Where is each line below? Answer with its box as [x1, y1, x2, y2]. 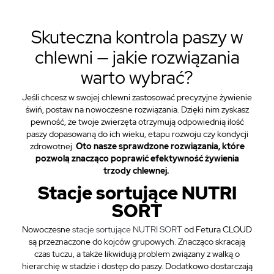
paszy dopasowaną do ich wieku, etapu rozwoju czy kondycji [26, 128, 248, 139]
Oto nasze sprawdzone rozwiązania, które [75, 141, 245, 152]
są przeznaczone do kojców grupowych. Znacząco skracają [29, 236, 245, 247]
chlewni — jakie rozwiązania [34, 45, 240, 69]
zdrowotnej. [29, 141, 76, 152]
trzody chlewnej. [103, 165, 171, 176]
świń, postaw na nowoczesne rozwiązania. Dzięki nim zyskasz [25, 104, 249, 115]
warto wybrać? [81, 65, 193, 89]
